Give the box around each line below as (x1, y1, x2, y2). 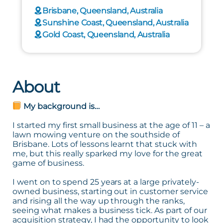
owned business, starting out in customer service (12, 186, 209, 196)
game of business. (12, 158, 84, 168)
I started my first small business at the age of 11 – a (12, 120, 210, 130)
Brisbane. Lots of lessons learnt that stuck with (12, 139, 198, 149)
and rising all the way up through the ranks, (12, 196, 185, 206)
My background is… (21, 101, 100, 111)
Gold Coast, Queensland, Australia (42, 29, 170, 39)
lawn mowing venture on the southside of (12, 129, 180, 139)
